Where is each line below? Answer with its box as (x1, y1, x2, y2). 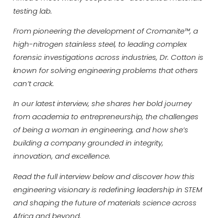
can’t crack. (13, 78, 54, 89)
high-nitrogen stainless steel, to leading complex (13, 38, 187, 49)
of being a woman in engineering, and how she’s (13, 125, 188, 135)
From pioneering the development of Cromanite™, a (13, 25, 198, 36)
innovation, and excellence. (13, 151, 110, 162)
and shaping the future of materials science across (13, 197, 197, 208)
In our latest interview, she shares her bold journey (13, 98, 192, 109)
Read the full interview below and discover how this (13, 171, 195, 182)
